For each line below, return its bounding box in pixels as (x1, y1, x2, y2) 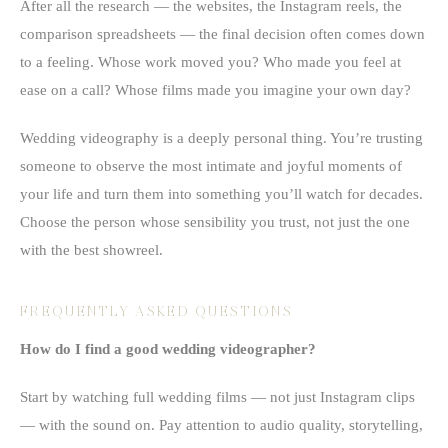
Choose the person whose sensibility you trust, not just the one (20, 213, 410, 230)
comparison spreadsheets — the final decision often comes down (20, 25, 425, 42)
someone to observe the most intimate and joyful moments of (20, 157, 402, 174)
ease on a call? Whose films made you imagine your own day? (20, 81, 411, 98)
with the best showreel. (20, 241, 163, 258)
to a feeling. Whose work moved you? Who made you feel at (20, 53, 401, 70)
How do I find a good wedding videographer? (20, 340, 316, 357)
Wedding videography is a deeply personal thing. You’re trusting (20, 129, 423, 146)
